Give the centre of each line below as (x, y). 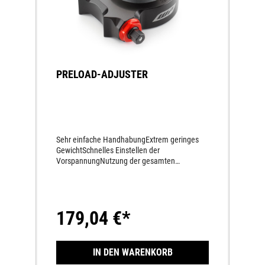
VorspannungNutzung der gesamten (116, 161)
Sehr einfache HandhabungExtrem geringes (127, 140)
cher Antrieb (76, 193)
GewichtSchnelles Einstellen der (108, 151)
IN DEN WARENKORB (132, 253)
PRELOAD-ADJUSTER (102, 75)
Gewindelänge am (86, 172)
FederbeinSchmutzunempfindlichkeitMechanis (132, 182)
